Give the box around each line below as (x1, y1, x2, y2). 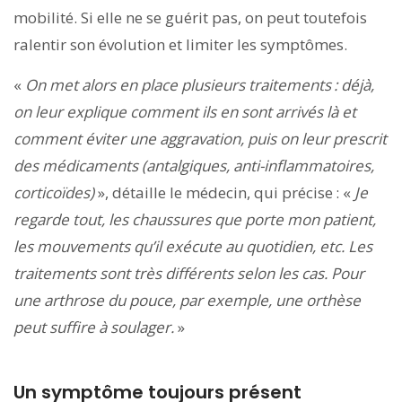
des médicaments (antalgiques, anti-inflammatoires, (13, 154, 374, 176)
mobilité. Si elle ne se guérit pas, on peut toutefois (13, 6, 367, 28)
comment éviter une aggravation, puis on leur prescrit (13, 127, 387, 149)
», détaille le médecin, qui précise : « (94, 181, 354, 203)
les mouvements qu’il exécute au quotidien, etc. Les (13, 235, 372, 257)
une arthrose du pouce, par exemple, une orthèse (13, 289, 361, 310)
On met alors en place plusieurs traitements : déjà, (25, 74, 374, 95)
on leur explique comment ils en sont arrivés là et (13, 100, 356, 122)
